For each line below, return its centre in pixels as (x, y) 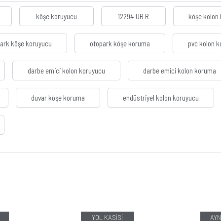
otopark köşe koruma (120, 44)
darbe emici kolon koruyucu (66, 71)
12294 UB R (133, 17)
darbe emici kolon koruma (180, 71)
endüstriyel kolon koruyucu (161, 98)
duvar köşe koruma (58, 98)
